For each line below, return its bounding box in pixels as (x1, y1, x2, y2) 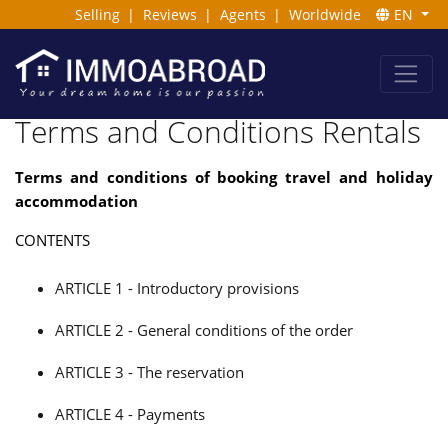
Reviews (142, 4, 197, 24)
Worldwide (289, 4, 362, 24)
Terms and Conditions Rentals (15, 110, 421, 152)
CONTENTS (15, 230, 90, 251)
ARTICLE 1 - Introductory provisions (55, 278, 299, 299)
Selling (74, 4, 120, 24)
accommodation (15, 190, 138, 211)
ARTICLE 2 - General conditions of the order (55, 320, 353, 341)
